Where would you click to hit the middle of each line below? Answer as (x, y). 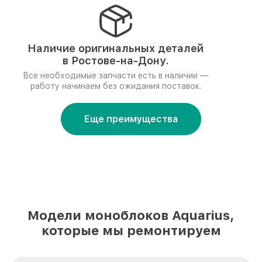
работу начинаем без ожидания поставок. (116, 86)
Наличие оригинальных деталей (116, 48)
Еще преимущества (131, 119)
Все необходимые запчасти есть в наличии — (116, 75)
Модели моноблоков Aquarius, (131, 215)
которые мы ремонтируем (131, 230)
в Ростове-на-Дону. (116, 61)
